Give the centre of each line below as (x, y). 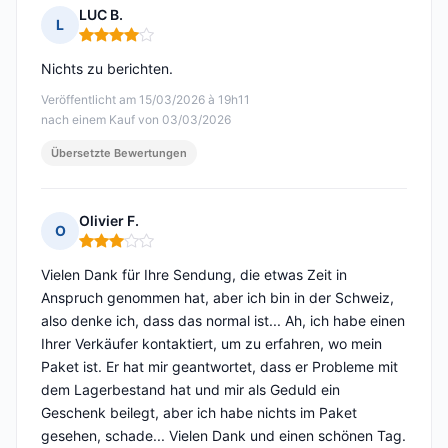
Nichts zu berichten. (107, 69)
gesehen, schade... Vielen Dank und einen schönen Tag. (223, 436)
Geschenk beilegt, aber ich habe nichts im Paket (199, 413)
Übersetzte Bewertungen (119, 153)
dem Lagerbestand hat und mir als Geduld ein (190, 390)
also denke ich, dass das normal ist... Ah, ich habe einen (223, 321)
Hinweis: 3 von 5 (137, 249)
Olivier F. (109, 221)
